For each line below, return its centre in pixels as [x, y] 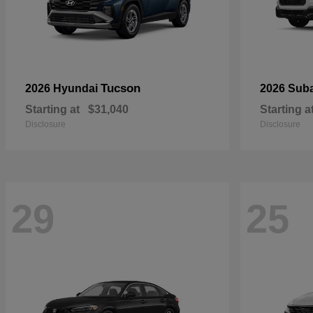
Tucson [121, 88]
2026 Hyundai [63, 88]
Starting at [52, 109]
